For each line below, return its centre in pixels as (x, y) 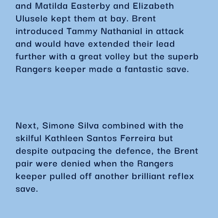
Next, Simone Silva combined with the (100, 125)
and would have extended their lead (95, 43)
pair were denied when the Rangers (95, 163)
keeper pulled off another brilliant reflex (105, 175)
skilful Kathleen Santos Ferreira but (94, 137)
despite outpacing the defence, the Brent (107, 150)
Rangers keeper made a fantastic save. (104, 68)
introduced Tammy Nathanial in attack (100, 30)
